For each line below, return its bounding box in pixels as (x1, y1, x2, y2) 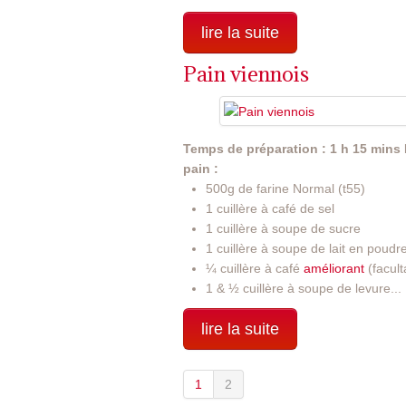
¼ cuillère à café (206, 261, 304, 276)
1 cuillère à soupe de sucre (206, 221, 361, 237)
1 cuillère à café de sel (206, 201, 334, 217)
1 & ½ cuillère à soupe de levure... (206, 281, 401, 296)
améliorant (304, 261, 368, 276)
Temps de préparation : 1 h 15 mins (183, 141, 401, 157)
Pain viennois (183, 59, 309, 87)
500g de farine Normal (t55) (206, 181, 365, 197)
